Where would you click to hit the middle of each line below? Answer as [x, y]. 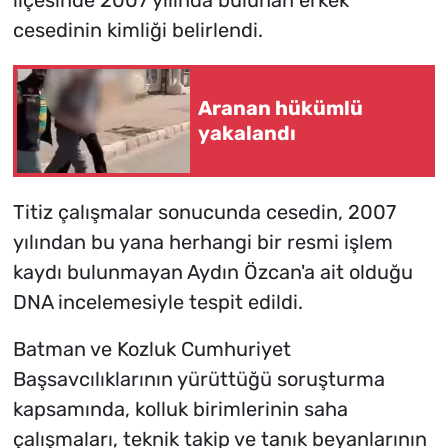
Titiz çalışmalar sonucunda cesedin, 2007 [204, 211]
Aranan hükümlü [280, 107]
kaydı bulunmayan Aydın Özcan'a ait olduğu [212, 271]
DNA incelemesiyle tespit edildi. [157, 301]
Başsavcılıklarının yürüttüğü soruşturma [198, 378]
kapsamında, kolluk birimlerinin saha [180, 408]
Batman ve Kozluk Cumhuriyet [151, 348]
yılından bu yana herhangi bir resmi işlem [202, 241]
